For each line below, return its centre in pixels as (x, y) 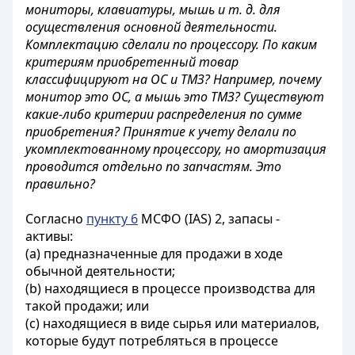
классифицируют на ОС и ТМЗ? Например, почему (173, 79)
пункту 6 (112, 219)
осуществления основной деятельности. (151, 27)
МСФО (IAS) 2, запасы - (209, 219)
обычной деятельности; (100, 271)
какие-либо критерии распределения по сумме (164, 114)
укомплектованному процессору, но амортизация (176, 149)
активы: (49, 236)
